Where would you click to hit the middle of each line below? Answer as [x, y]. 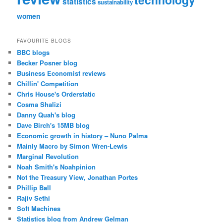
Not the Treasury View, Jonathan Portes [78, 177]
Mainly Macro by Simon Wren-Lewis [72, 146]
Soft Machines [39, 208]
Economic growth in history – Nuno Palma [83, 136]
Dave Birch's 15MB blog [54, 125]
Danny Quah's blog [46, 115]
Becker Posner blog [47, 63]
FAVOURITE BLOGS [44, 41]
